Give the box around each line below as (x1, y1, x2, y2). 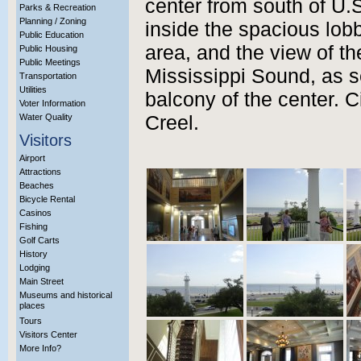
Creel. (145, 112, 199, 134)
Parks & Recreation (19, 2, 96, 12)
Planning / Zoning (19, 16, 86, 26)
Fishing (19, 222, 48, 231)
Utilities (19, 85, 47, 94)
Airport (19, 153, 45, 163)
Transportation (19, 71, 77, 81)
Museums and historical (19, 290, 112, 300)
